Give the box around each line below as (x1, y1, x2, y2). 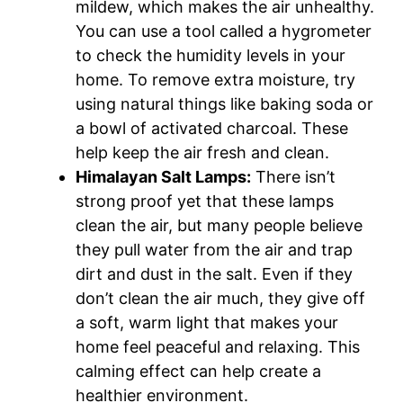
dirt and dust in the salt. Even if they (76, 264, 353, 284)
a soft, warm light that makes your (76, 313, 338, 333)
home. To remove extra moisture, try (76, 70, 355, 90)
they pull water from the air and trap (76, 240, 353, 260)
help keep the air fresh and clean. (76, 143, 329, 163)
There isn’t (251, 167, 336, 187)
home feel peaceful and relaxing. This (76, 337, 360, 357)
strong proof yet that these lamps (76, 192, 334, 211)
